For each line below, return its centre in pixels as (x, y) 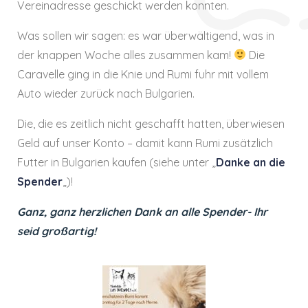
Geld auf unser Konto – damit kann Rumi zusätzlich (145, 143)
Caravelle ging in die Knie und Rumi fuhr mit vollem (143, 74)
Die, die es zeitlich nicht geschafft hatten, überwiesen (151, 123)
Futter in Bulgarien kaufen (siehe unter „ (117, 162)
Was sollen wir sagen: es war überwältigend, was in (146, 35)
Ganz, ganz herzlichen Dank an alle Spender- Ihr (142, 211)
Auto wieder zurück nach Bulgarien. (106, 93)
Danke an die (251, 162)
